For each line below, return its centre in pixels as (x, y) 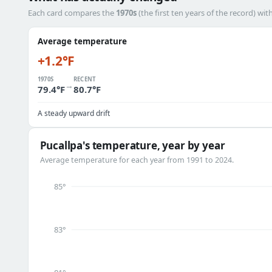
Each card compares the (72, 13)
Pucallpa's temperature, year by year (132, 145)
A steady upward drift (73, 113)
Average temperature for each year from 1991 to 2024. (137, 160)
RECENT (85, 79)
